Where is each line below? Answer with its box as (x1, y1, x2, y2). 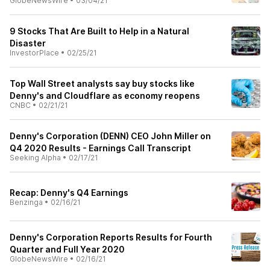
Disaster (10, 38, 46, 48)
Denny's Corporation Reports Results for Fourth (10, 232, 212, 242)
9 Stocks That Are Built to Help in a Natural (10, 26, 189, 36)
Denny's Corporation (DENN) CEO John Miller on (10, 131, 211, 141)
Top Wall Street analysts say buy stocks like (10, 78, 195, 89)
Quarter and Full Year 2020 (10, 244, 125, 254)
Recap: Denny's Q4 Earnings (10, 187, 128, 198)
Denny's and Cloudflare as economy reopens (10, 90, 200, 101)
